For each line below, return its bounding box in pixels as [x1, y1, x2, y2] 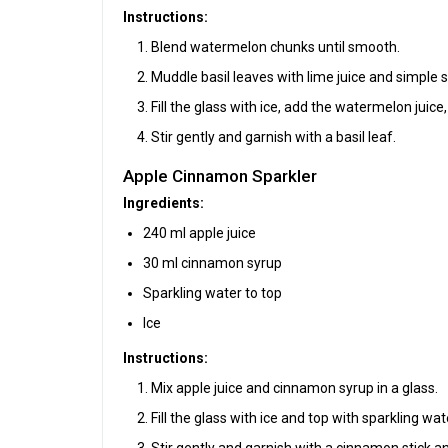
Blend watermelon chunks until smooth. [151, 38, 400, 55]
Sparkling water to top [143, 284, 282, 301]
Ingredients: [123, 194, 204, 211]
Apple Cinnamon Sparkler [123, 165, 317, 186]
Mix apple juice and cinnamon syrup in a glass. [151, 379, 438, 396]
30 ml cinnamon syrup [143, 254, 282, 271]
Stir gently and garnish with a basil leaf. [151, 128, 396, 145]
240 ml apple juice [143, 224, 256, 241]
